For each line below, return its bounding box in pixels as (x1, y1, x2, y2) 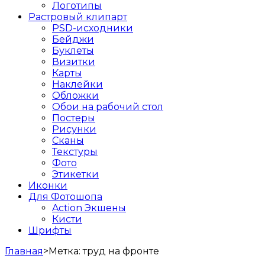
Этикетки (52, 168, 99, 180)
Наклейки (52, 78, 103, 90)
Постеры (52, 112, 95, 124)
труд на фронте (83, 245, 159, 257)
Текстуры (52, 146, 98, 157)
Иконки (28, 179, 67, 191)
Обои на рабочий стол (52, 101, 163, 112)
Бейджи (52, 33, 94, 45)
